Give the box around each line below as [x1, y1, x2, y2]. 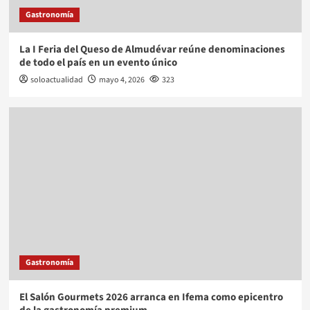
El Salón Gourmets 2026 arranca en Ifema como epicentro [19, 290, 283, 305]
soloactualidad [30, 74, 83, 86]
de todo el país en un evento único [19, 55, 177, 71]
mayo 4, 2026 [98, 74, 145, 86]
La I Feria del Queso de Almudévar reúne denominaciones [19, 42, 285, 57]
